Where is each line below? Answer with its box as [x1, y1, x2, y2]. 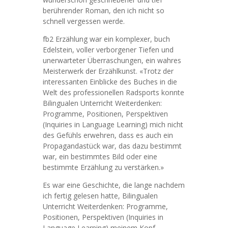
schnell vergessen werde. [43, 16, 125, 26]
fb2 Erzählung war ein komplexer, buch [43, 34, 170, 44]
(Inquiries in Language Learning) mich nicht [43, 120, 183, 129]
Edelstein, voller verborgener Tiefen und [43, 45, 174, 54]
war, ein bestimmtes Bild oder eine [43, 152, 157, 161]
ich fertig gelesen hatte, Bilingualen [43, 191, 158, 201]
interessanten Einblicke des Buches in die [43, 77, 177, 87]
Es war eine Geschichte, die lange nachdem [43, 180, 185, 190]
